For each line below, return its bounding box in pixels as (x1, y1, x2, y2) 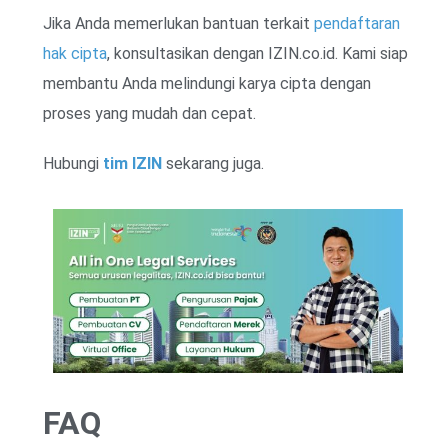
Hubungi (43, 153, 103, 173)
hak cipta (43, 43, 107, 63)
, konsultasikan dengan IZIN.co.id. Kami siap (107, 43, 408, 63)
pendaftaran (314, 13, 400, 33)
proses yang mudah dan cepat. (43, 103, 256, 123)
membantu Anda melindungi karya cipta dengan (43, 73, 371, 93)
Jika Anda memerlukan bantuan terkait (43, 13, 314, 33)
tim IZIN (103, 153, 162, 173)
